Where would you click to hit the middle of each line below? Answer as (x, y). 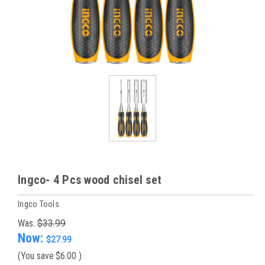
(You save (36, 256)
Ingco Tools (38, 204)
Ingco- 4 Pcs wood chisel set (90, 180)
